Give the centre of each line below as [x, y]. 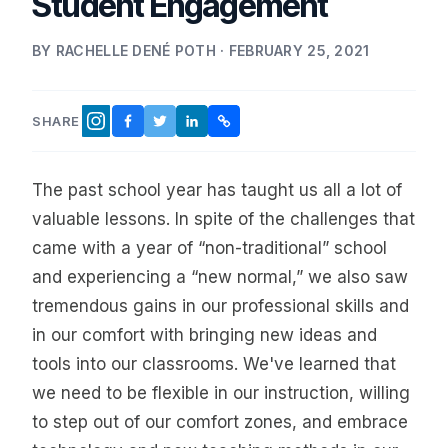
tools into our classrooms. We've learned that [214, 364]
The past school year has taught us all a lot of [217, 190]
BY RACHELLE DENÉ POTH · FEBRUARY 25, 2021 [201, 50]
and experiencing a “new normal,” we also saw [220, 277]
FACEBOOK [164, 125]
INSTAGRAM [136, 127]
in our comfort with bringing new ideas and [204, 335]
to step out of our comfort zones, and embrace [220, 422]
